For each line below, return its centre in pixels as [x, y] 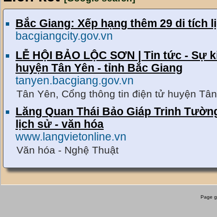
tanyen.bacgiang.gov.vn [75, 80]
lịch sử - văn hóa [60, 124]
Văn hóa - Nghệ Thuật [68, 150]
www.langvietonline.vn [71, 137]
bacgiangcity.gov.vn [64, 36]
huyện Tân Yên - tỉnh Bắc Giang [99, 68]
